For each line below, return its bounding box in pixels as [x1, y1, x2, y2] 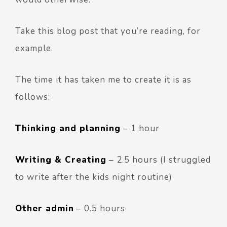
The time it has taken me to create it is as [15, 73, 192, 86]
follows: [15, 91, 50, 103]
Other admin [15, 202, 74, 214]
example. [15, 42, 53, 54]
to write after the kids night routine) [15, 171, 172, 183]
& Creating [52, 154, 106, 166]
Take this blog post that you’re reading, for [15, 25, 201, 37]
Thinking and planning [15, 122, 121, 134]
